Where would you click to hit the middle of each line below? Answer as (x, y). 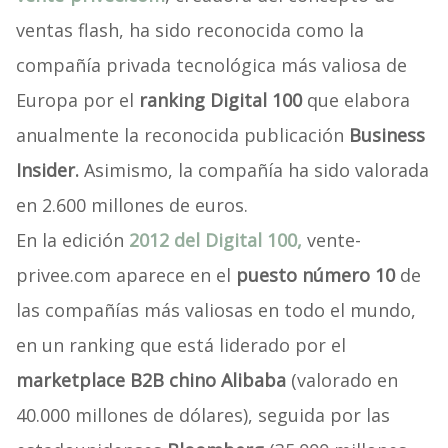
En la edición (72, 240)
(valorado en (341, 380)
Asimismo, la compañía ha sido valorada (253, 170)
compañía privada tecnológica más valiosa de (211, 65)
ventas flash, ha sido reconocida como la (189, 30)
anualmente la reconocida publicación (182, 135)
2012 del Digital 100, (215, 240)
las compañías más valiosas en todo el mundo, (215, 310)
